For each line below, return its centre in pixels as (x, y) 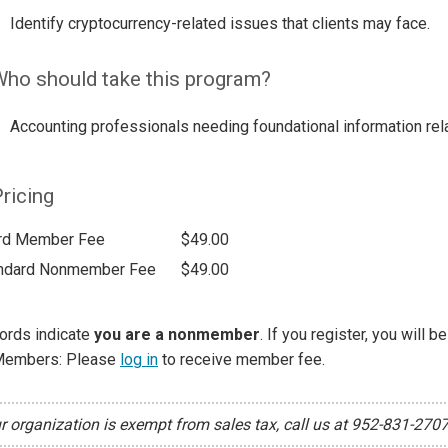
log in (139, 359)
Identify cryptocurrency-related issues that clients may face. (219, 24)
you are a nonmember (177, 334)
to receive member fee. (241, 359)
